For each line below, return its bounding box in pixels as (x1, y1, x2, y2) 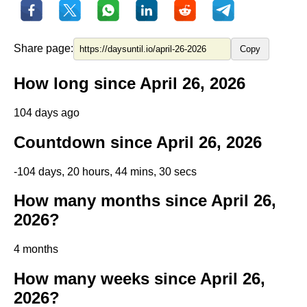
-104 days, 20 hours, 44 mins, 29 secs (14, 165, 197, 177)
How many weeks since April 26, (14, 269, 265, 288)
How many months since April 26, (14, 191, 276, 210)
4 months (14, 243, 58, 256)
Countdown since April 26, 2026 (14, 132, 262, 151)
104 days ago (14, 106, 79, 119)
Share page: (14, 42, 73, 55)
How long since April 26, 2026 (14, 73, 245, 93)
